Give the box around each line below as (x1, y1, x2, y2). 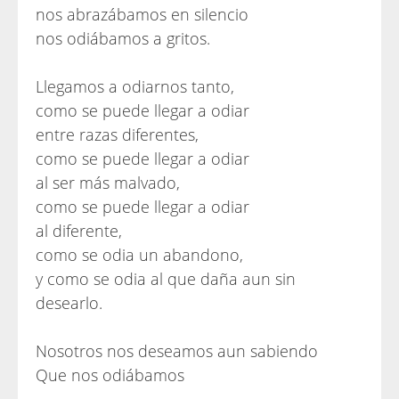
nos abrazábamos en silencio (36, 4, 248, 25)
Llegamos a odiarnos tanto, (36, 76, 234, 97)
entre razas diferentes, (36, 124, 199, 145)
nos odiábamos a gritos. (36, 28, 210, 49)
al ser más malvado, (36, 172, 180, 193)
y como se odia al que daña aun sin (36, 268, 296, 289)
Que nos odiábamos (36, 364, 184, 386)
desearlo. (36, 292, 102, 313)
